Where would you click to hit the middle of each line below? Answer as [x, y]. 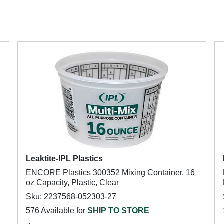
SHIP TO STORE [118, 211]
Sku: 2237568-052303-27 [71, 197]
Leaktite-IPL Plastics [64, 159]
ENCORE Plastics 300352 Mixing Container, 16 [110, 173]
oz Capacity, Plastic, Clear [72, 183]
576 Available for [56, 211]
